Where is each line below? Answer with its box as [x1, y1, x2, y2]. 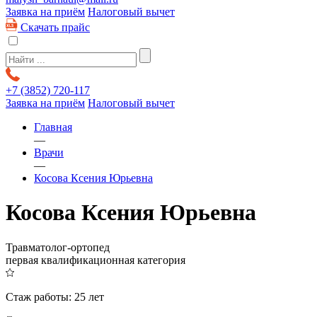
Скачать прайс [21, 21, 90, 33]
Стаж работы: [6, 290, 74, 303]
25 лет [74, 290, 104, 303]
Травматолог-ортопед [6, 241, 110, 253]
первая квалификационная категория [6, 253, 185, 266]
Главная [34, 121, 72, 133]
